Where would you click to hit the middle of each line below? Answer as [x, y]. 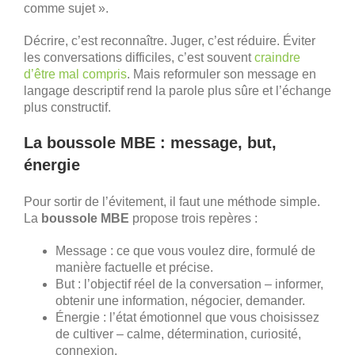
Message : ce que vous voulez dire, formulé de [185, 250]
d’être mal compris [75, 74]
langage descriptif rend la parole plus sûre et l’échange [177, 90]
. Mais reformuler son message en [221, 74]
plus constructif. [67, 107]
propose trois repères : [193, 218]
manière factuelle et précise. [134, 267]
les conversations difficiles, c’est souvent [139, 57]
